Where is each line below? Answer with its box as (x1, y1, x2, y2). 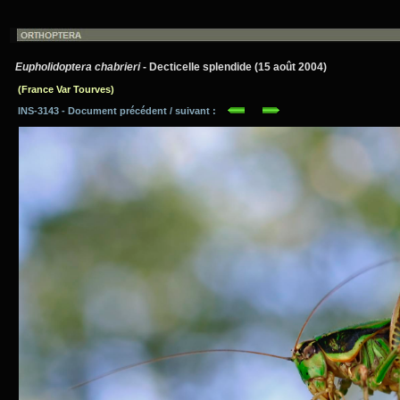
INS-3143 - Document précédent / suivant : (10, 105, 227, 116)
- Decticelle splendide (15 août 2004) (140, 61, 327, 73)
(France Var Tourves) (18, 84, 114, 95)
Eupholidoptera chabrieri (15, 61, 140, 73)
